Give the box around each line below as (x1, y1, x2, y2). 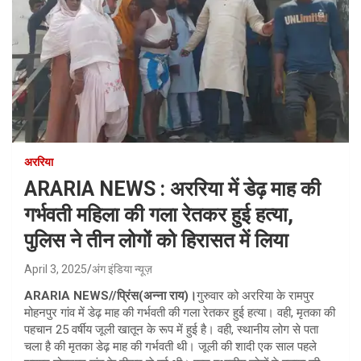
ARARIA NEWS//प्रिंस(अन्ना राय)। (24, 288, 197, 303)
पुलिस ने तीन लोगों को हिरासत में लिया (24, 228, 288, 252)
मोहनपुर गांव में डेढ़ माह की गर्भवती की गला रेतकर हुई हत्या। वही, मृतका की (24, 305, 335, 320)
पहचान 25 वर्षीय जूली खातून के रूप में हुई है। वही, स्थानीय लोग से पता (24, 322, 318, 337)
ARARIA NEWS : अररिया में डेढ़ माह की (24, 176, 321, 201)
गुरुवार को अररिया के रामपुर (197, 288, 314, 303)
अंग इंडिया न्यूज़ (92, 262, 152, 276)
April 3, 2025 (24, 262, 87, 276)
